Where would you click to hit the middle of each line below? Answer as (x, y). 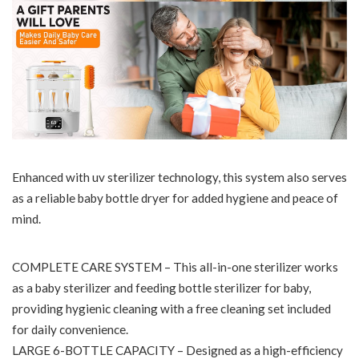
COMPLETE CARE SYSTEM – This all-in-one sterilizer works (175, 266)
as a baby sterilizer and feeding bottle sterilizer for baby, (161, 287)
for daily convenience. (70, 329)
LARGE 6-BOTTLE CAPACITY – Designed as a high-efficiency (177, 350)
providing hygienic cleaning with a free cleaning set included (171, 308)
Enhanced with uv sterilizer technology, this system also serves (179, 177)
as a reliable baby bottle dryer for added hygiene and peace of (175, 198)
